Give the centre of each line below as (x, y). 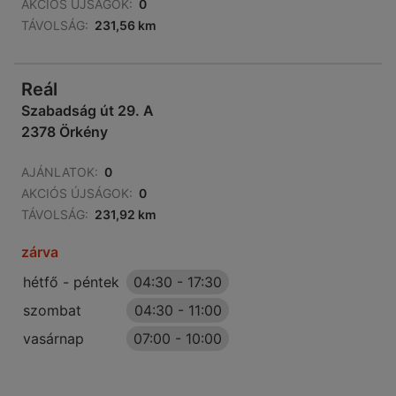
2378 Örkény (65, 132)
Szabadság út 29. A (88, 111)
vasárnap (53, 339)
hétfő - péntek (71, 282)
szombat (52, 311)
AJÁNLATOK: (60, 172)
